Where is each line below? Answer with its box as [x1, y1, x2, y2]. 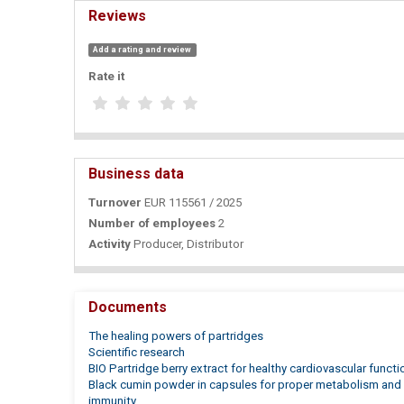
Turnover [88, 196, 142, 210]
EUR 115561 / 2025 [144, 196, 242, 210]
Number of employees [88, 216, 216, 231]
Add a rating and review [93, 45, 192, 55]
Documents [88, 298, 167, 317]
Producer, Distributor [133, 237, 243, 252]
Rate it [88, 69, 124, 84]
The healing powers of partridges [88, 329, 263, 344]
